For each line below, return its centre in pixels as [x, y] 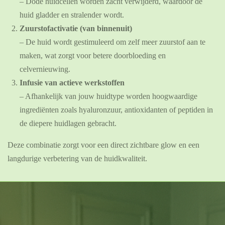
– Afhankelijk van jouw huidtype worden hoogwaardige [108, 96]
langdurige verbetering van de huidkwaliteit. [77, 158]
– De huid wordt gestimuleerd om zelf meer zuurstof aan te [113, 42]
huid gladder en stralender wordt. [72, 15]
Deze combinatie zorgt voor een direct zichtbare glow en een [103, 145]
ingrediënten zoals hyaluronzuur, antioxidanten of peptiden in [116, 109]
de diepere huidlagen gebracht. [68, 123]
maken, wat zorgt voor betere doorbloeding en [93, 55]
